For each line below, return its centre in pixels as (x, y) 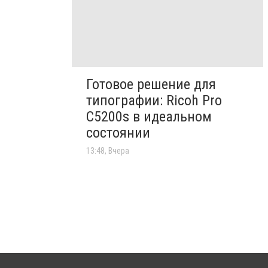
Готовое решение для (151, 84)
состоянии (118, 133)
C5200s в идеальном (149, 116)
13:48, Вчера (108, 150)
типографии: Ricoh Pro (154, 100)
